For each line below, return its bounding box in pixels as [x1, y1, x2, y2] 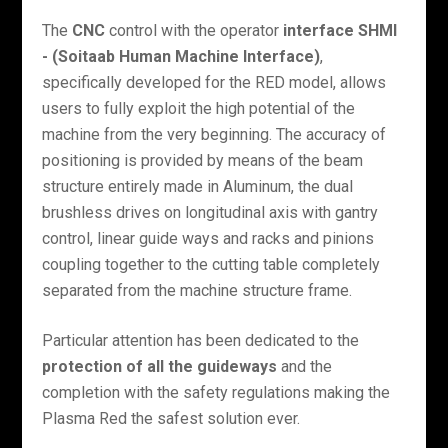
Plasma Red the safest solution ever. [42, 408, 301, 428]
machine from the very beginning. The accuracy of [42, 124, 387, 144]
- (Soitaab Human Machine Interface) [42, 46, 321, 66]
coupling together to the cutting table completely [42, 254, 381, 274]
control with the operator [105, 20, 284, 40]
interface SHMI [283, 20, 398, 40]
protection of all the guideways [42, 356, 278, 376]
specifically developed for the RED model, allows [42, 72, 387, 92]
